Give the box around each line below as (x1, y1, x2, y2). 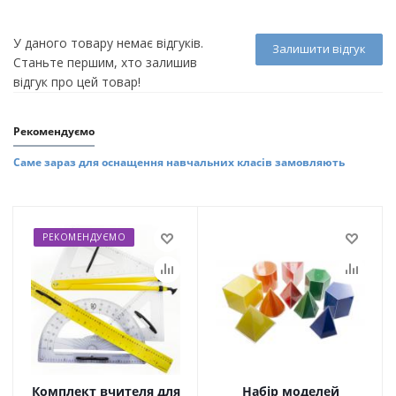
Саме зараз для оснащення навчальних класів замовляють (13, 155, 345, 170)
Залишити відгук (272, 41, 366, 57)
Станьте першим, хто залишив (13, 54, 197, 71)
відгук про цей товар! (13, 73, 141, 90)
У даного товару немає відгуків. (13, 34, 203, 51)
